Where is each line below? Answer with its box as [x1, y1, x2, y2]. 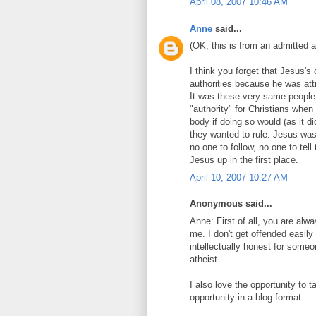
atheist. [190, 253, 220, 265]
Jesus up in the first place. [190, 154, 298, 165]
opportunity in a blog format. [190, 291, 304, 303]
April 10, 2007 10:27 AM [190, 171, 288, 183]
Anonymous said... [190, 198, 272, 209]
